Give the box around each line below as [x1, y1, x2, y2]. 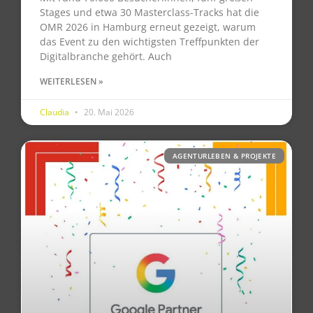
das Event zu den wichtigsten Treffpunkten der [40, 35, 259, 49]
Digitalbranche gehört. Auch [40, 50, 172, 64]
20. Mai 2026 [82, 106, 134, 119]
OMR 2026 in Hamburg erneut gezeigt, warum [40, 20, 256, 34]
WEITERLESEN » [40, 75, 103, 88]
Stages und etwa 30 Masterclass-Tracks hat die [40, 6, 259, 20]
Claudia [40, 106, 71, 119]
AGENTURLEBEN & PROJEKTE [172, 151, 276, 161]
